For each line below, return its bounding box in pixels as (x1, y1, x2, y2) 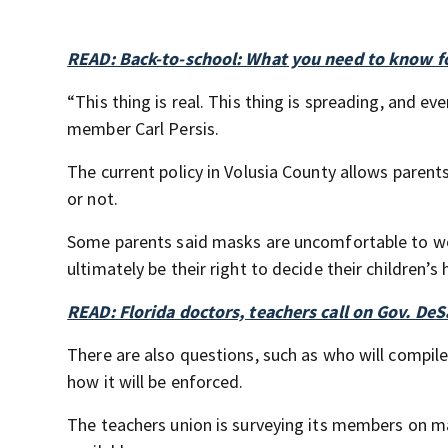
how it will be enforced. (67, 370, 244, 393)
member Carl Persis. (67, 117, 220, 140)
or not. (67, 187, 118, 210)
